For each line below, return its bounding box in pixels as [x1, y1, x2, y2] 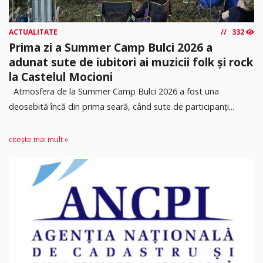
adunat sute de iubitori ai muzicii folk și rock [9, 53, 253, 70]
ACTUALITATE [9, 26, 58, 37]
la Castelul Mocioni [9, 68, 113, 85]
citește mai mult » [9, 134, 68, 145]
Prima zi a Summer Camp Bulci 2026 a [9, 39, 213, 55]
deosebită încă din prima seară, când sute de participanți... [9, 100, 234, 112]
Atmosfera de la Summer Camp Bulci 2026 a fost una [9, 85, 219, 97]
